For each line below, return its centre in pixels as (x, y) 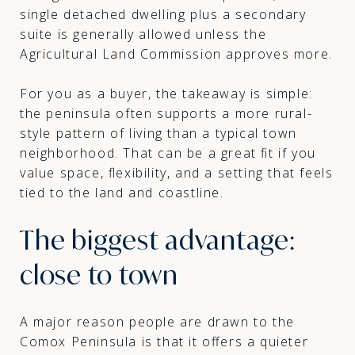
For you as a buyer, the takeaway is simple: (166, 93)
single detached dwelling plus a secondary (163, 14)
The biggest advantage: (158, 240)
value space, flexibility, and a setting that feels (177, 172)
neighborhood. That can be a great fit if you (168, 153)
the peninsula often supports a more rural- (166, 113)
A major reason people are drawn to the (157, 321)
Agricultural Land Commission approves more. (176, 53)
